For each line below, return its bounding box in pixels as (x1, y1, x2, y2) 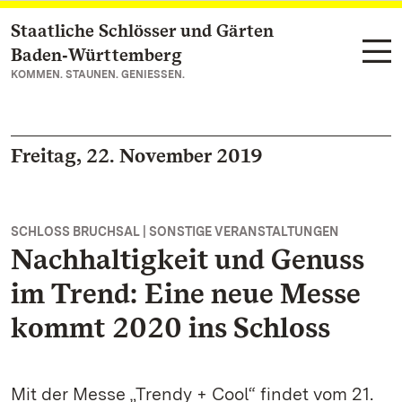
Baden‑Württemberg (11, 44, 182, 66)
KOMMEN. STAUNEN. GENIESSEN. (11, 68, 185, 81)
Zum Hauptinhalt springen (32, 23, 210, 40)
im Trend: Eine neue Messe (11, 275, 360, 310)
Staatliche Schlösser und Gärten (11, 20, 274, 41)
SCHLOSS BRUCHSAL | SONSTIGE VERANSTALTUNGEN (11, 224, 339, 239)
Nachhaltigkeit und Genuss (11, 241, 364, 276)
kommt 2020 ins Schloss (11, 310, 330, 345)
